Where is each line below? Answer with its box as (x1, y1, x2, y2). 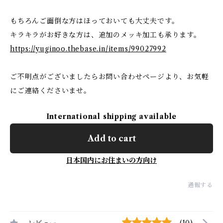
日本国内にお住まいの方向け (66, 156, 157, 165)
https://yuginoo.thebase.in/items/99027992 (10, 44, 166, 53)
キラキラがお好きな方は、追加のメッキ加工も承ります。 (10, 30, 201, 39)
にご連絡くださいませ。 (10, 86, 91, 95)
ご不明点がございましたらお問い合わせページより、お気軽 (10, 72, 209, 81)
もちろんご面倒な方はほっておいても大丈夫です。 (10, 16, 179, 25)
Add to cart (87, 133, 136, 143)
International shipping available (46, 112, 177, 121)
